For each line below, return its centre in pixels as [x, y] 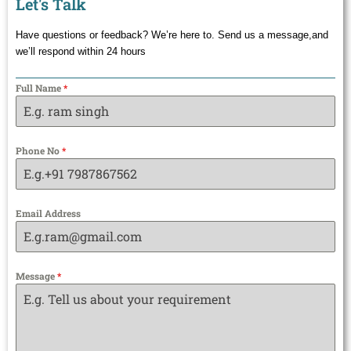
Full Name [40, 88]
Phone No [39, 151]
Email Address [48, 213]
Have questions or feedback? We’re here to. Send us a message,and [172, 35]
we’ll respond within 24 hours [81, 52]
